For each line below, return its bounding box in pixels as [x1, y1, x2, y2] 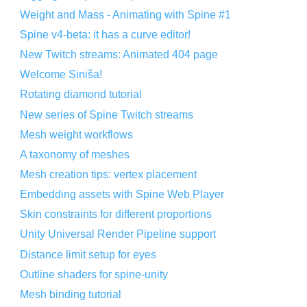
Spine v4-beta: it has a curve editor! [20, 28, 191, 40]
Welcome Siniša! [20, 69, 103, 81]
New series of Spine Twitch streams [20, 108, 194, 121]
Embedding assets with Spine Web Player [20, 188, 225, 201]
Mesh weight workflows [20, 128, 134, 140]
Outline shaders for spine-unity [20, 268, 169, 280]
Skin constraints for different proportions [20, 208, 212, 221]
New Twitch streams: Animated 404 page [20, 49, 219, 61]
